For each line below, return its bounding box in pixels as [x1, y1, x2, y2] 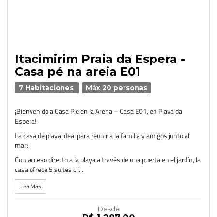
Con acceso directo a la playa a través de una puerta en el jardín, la [15, 155, 201, 165]
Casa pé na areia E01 [15, 64, 140, 78]
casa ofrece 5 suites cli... [15, 164, 83, 174]
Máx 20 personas [86, 84, 148, 92]
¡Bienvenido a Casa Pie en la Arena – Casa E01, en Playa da [15, 106, 182, 116]
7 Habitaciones [19, 84, 76, 92]
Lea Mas [20, 182, 41, 191]
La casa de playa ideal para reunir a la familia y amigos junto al [15, 130, 189, 140]
